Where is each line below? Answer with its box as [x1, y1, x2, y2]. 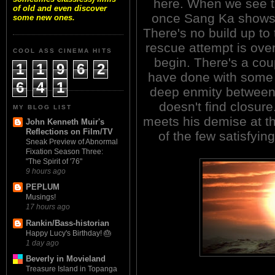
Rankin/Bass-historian [26, 218, 109, 228]
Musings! [26, 193, 56, 202]
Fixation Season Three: [26, 147, 103, 157]
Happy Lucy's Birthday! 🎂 [26, 228, 111, 238]
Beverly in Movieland [26, 254, 106, 263]
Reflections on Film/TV [26, 127, 113, 137]
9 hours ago [26, 167, 66, 176]
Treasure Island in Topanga [26, 264, 117, 273]
